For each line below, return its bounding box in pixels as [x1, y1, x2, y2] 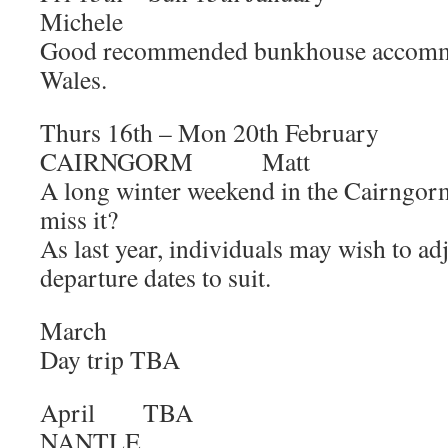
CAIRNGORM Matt [40, 144, 310, 178]
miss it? [40, 202, 118, 236]
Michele [40, 4, 123, 38]
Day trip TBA [40, 342, 180, 376]
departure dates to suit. [40, 260, 271, 294]
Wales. [40, 62, 107, 96]
